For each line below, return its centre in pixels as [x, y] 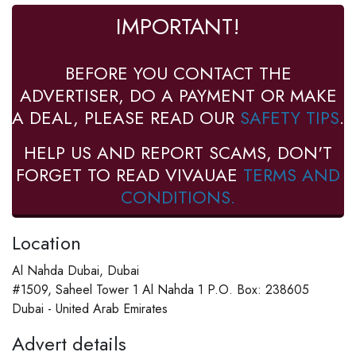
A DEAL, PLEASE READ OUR [126, 117]
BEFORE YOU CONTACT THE [178, 73]
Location [46, 242]
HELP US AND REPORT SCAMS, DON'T [178, 152]
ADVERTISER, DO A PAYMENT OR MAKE [178, 95]
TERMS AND [292, 174]
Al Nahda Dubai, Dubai [75, 270]
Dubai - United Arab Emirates [90, 308]
